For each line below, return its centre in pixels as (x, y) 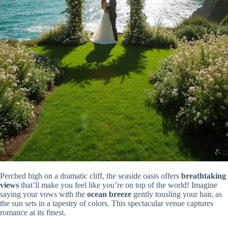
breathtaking (204, 176)
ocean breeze (109, 194)
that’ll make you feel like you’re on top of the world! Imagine (118, 185)
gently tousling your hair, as (177, 194)
